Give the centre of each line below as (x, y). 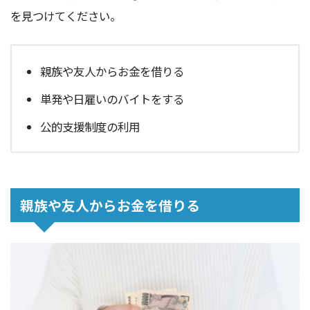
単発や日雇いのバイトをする (112, 99)
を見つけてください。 (66, 16)
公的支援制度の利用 (90, 126)
